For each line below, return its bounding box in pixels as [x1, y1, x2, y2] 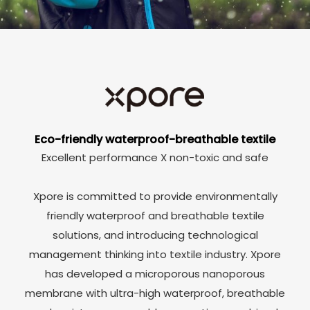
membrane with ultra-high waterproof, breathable [25, 285, 285, 300]
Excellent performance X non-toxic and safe [42, 149, 268, 165]
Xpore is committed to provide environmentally [33, 188, 277, 203]
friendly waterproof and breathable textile [46, 208, 264, 223]
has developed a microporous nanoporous [45, 266, 265, 281]
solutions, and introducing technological [52, 227, 258, 242]
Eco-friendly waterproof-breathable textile [35, 131, 275, 147]
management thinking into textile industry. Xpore [29, 246, 281, 262]
